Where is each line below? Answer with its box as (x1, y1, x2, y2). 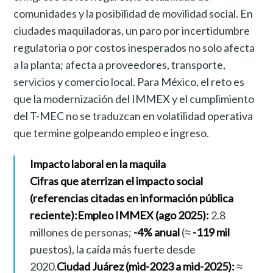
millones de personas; (29, 225, 133, 239)
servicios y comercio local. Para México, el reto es (13, 74, 245, 88)
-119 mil (192, 225, 230, 239)
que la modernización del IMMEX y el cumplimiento (13, 91, 255, 105)
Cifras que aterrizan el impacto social (29, 174, 203, 188)
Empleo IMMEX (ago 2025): (77, 208, 209, 222)
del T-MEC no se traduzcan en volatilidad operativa (13, 108, 253, 122)
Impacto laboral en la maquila (29, 157, 166, 171)
